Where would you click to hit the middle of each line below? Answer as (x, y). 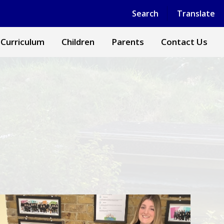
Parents (128, 42)
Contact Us (184, 42)
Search (145, 13)
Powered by (122, 12)
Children (78, 42)
